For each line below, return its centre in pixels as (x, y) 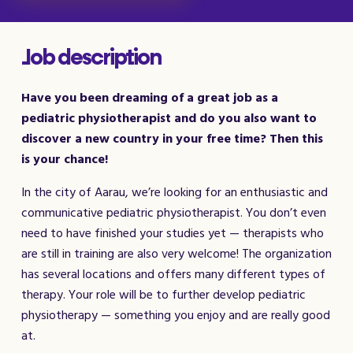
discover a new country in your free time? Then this (172, 139)
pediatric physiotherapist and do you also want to (169, 118)
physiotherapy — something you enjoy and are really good (176, 315)
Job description (91, 58)
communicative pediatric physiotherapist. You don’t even (174, 213)
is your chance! (65, 159)
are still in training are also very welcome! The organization (176, 254)
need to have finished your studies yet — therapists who (173, 233)
